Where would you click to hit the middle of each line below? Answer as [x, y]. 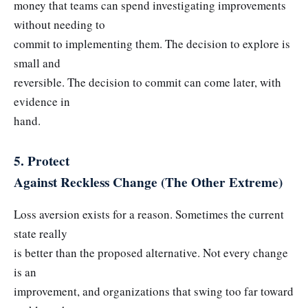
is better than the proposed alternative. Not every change [151, 253]
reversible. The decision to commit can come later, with [147, 82]
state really [41, 234]
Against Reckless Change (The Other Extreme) [148, 182]
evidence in [42, 101]
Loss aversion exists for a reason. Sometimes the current [149, 214]
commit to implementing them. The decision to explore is [152, 43]
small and [37, 63]
